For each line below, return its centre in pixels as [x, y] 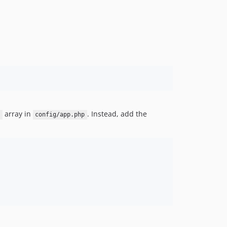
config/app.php [60, 115]
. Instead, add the [117, 114]
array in [17, 114]
